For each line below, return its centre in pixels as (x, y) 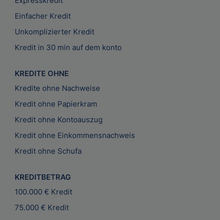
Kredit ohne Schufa (48, 151)
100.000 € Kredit (43, 192)
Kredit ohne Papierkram (56, 104)
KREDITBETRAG (43, 177)
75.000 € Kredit (42, 208)
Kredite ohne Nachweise (57, 88)
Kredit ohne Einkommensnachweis (75, 136)
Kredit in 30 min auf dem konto (68, 48)
